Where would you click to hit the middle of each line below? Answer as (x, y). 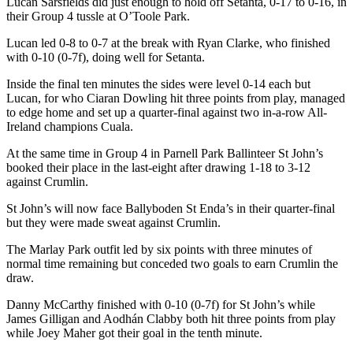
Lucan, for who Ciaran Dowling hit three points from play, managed (176, 98)
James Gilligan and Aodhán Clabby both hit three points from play (171, 318)
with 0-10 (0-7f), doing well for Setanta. (106, 57)
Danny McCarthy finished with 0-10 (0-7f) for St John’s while (161, 304)
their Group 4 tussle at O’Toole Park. (98, 16)
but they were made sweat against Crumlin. (113, 222)
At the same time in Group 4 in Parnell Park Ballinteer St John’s (165, 153)
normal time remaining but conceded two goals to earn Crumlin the (172, 263)
